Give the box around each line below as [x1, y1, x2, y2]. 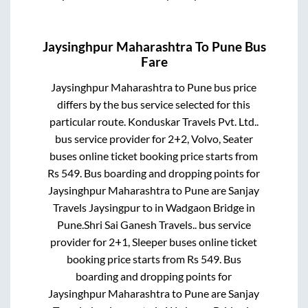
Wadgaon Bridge [165, 200, 244, 214]
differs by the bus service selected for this [57, 97, 251, 111]
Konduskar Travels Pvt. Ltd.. [127, 114, 258, 128]
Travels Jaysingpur [52, 200, 140, 214]
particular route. [49, 114, 128, 128]
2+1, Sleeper [109, 234, 168, 248]
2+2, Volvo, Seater [167, 131, 253, 145]
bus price [212, 80, 257, 93]
